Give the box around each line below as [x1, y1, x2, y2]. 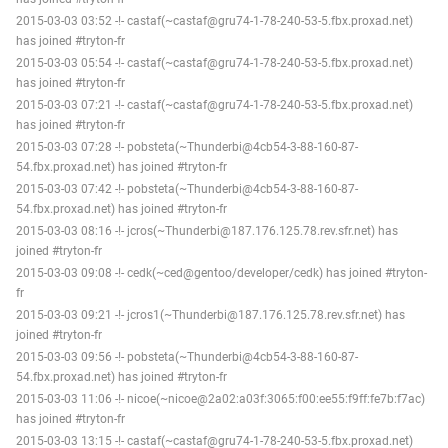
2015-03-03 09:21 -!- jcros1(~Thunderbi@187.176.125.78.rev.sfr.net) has [16, 307, 405, 322]
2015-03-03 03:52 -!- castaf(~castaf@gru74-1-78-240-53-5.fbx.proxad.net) [16, 13, 413, 28]
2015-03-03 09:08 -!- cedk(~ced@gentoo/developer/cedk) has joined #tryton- [16, 265, 427, 280]
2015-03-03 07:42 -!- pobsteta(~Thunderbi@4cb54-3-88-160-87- [16, 181, 358, 196]
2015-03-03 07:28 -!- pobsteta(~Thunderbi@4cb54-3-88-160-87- [16, 139, 358, 154]
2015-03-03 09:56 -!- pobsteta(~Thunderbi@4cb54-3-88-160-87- [16, 349, 358, 364]
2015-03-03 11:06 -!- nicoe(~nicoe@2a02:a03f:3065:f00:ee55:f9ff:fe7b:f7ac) [16, 391, 425, 406]
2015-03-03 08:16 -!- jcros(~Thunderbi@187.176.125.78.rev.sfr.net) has [16, 223, 398, 238]
